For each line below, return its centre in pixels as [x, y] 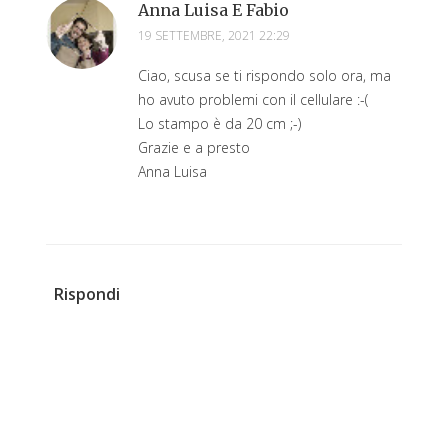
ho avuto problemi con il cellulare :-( [253, 99]
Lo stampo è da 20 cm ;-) [219, 123]
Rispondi [87, 293]
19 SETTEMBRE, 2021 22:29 [214, 35]
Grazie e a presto [194, 147]
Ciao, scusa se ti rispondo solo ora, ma [264, 75]
